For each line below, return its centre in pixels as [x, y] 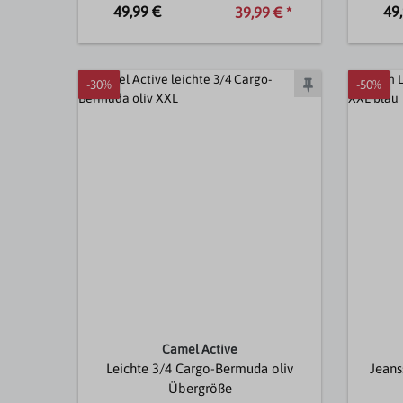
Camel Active [200, 349]
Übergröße [200, 389]
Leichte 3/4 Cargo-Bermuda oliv [200, 369]
